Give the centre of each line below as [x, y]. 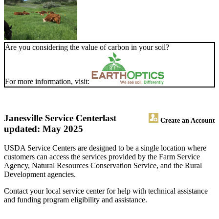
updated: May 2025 [44, 129]
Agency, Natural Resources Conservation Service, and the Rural [103, 166]
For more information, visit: [48, 82]
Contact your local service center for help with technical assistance [106, 191]
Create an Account [187, 120]
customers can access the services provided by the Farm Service [102, 157]
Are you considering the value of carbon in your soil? [87, 47]
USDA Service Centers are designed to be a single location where [105, 148]
